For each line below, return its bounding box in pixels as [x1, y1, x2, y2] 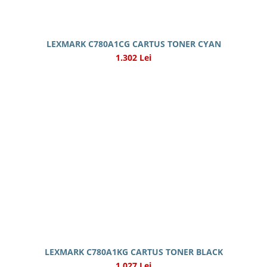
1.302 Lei [116, 52, 151, 63]
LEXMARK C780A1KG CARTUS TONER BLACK [44, 246, 223, 257]
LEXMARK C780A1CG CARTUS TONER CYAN [46, 38, 221, 49]
